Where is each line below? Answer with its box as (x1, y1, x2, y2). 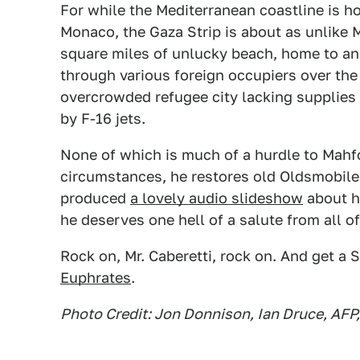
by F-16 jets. (60, 110, 145, 127)
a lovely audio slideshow (130, 190, 303, 207)
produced (60, 190, 130, 207)
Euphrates (60, 269, 131, 286)
